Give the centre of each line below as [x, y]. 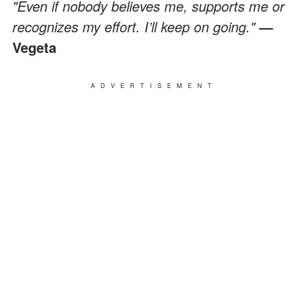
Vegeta [34, 47]
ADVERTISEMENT [154, 85]
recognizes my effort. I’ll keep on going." [136, 26]
